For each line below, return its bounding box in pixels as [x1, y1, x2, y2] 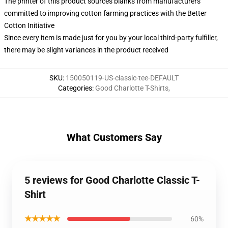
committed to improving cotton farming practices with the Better [4, 9, 207, 17]
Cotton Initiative [4, 21, 54, 30]
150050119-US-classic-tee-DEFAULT [66, 74, 179, 82]
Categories [58, 84, 92, 92]
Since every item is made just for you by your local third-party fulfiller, [4, 34, 218, 42]
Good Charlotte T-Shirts [95, 84, 168, 92]
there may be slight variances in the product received [4, 46, 168, 54]
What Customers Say [66, 131, 162, 144]
